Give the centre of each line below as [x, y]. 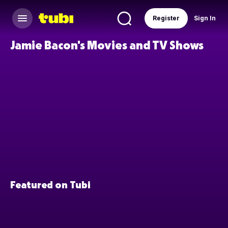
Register [166, 18]
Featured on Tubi [50, 184]
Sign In [205, 18]
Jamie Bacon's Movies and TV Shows [107, 45]
